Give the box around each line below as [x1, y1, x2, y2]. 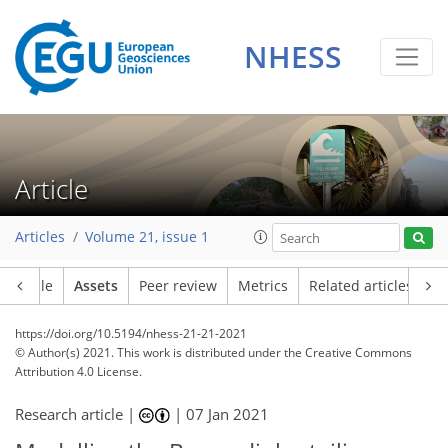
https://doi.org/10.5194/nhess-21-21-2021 [15, 325, 247, 342]
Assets [74, 277, 118, 295]
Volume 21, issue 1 [85, 228, 209, 247]
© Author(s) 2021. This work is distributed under [15, 344, 284, 361]
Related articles [309, 277, 413, 295]
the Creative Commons [284, 344, 412, 361]
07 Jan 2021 [186, 404, 270, 424]
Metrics [238, 277, 288, 295]
